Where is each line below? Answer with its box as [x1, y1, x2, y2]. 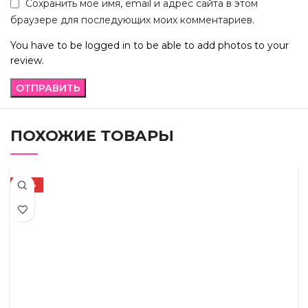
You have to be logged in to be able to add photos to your [10, 38, 289, 52]
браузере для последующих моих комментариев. [10, 13, 254, 26]
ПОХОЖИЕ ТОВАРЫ [10, 126, 174, 145]
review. [10, 54, 44, 67]
